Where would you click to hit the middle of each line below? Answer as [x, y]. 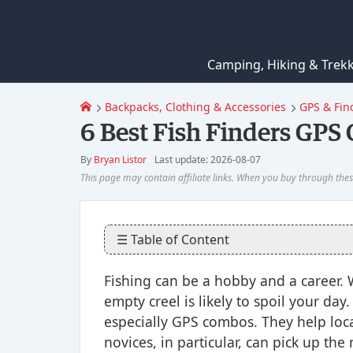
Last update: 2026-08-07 [208, 160]
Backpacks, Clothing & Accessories [195, 107]
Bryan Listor [120, 160]
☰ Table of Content [173, 240]
